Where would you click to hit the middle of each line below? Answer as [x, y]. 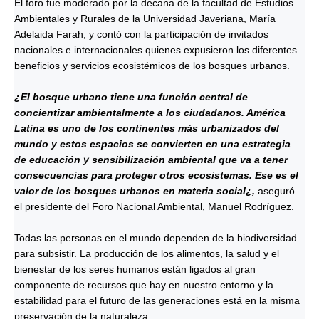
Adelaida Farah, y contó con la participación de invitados [141, 34]
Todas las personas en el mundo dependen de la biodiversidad [156, 238]
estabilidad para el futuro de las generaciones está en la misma [157, 300]
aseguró [276, 191]
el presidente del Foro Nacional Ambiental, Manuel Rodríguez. [158, 206]
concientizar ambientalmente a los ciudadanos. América [150, 113]
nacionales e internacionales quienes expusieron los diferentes [156, 50]
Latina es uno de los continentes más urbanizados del [147, 128]
